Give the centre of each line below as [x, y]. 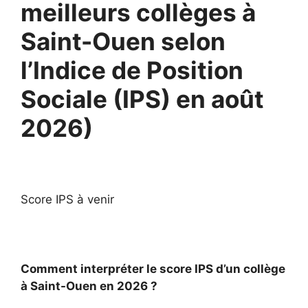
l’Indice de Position [132, 70]
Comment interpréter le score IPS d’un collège [153, 268]
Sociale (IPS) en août [142, 99]
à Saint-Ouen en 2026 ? [89, 286]
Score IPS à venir [67, 199]
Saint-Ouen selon [123, 41]
